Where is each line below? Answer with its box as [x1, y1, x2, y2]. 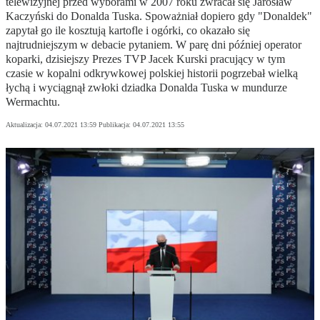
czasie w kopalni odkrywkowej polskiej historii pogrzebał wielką [6, 67, 298, 80]
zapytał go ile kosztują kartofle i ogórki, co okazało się [6, 24, 250, 37]
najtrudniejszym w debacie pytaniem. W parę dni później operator [6, 39, 301, 51]
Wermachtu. [6, 96, 60, 109]
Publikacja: [99, 121, 133, 129]
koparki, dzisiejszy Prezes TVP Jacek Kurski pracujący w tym [6, 53, 285, 66]
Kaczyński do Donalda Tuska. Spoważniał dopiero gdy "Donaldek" [6, 10, 312, 23]
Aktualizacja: [6, 121, 45, 129]
